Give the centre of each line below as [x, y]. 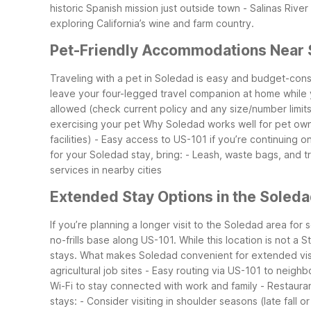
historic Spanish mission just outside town [145, 8]
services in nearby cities [106, 169]
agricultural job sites [96, 270]
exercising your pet [95, 124]
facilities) [71, 139]
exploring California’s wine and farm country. [152, 23]
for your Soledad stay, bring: [116, 154]
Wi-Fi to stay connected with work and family [154, 285]
